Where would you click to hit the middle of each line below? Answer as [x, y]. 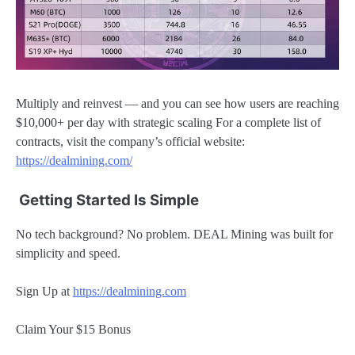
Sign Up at [44, 291]
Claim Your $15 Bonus [73, 329]
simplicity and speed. [68, 253]
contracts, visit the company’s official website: [130, 142]
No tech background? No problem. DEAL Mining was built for [174, 234]
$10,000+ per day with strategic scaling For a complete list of [168, 123]
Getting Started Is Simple [107, 200]
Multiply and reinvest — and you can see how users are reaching [177, 104]
